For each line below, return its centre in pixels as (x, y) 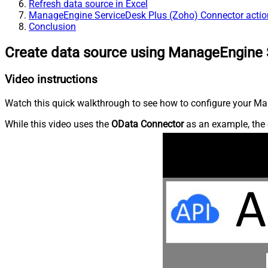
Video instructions (51, 80)
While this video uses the (58, 124)
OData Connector (147, 124)
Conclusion (52, 27)
